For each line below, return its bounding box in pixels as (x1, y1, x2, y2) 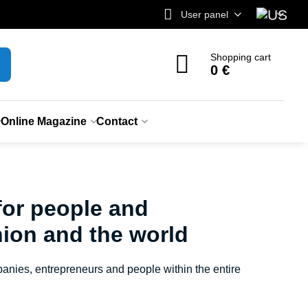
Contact (96, 115, 137, 127)
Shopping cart (210, 52, 272, 63)
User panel (180, 8, 228, 20)
